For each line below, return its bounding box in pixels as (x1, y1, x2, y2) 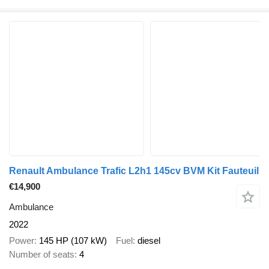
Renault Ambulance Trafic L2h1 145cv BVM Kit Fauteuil (9, 166, 259, 176)
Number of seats (9, 249, 74, 259)
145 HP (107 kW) (39, 235, 107, 246)
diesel (138, 235, 160, 246)
